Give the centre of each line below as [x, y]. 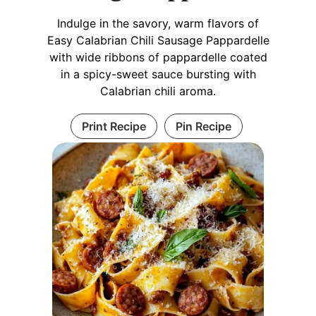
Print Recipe [114, 126]
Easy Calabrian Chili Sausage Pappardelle [158, 40]
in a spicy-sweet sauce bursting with [158, 74]
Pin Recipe [203, 126]
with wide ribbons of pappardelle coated [158, 57]
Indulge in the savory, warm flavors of [158, 23]
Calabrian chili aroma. [158, 91]
